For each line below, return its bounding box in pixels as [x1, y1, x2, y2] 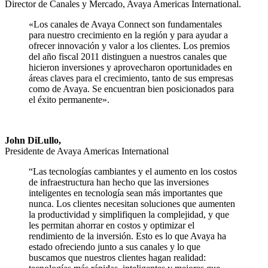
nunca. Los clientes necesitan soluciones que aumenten [29, 198, 235, 209]
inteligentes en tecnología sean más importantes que [29, 187, 223, 198]
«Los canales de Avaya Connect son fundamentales [29, 19, 222, 29]
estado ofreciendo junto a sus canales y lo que [29, 241, 200, 252]
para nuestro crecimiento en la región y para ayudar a [29, 29, 228, 40]
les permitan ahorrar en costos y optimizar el [29, 220, 194, 230]
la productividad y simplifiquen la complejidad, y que [29, 209, 229, 220]
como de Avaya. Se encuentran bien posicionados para [29, 83, 234, 94]
